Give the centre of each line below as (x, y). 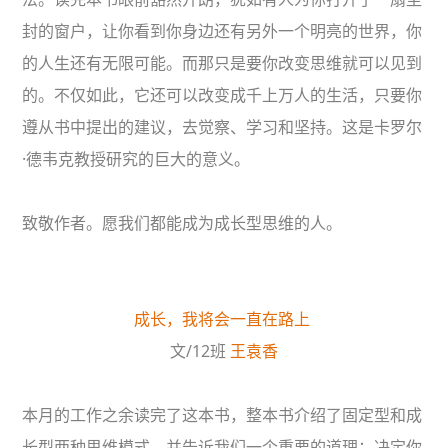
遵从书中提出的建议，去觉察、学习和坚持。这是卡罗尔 (222, 127)
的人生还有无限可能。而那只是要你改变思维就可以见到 (222, 63)
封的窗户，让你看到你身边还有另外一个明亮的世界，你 (222, 31)
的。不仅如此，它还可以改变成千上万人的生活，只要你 (222, 95)
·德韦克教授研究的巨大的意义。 (136, 159)
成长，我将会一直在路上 (223, 319)
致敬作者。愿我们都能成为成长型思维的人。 (182, 223)
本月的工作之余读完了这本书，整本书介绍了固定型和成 (222, 415)
